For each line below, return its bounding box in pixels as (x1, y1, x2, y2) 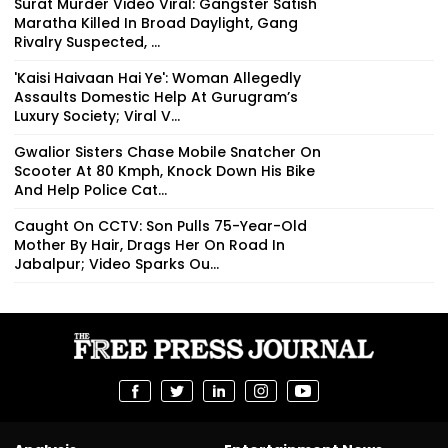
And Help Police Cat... (14, 179, 167, 200)
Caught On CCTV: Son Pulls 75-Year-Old (14, 215, 307, 236)
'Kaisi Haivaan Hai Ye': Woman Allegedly (14, 67, 301, 88)
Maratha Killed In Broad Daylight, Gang (14, 12, 298, 33)
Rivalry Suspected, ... (14, 31, 160, 52)
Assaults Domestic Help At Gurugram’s (14, 86, 298, 107)
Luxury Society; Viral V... (14, 105, 180, 126)
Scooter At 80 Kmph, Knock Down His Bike (14, 160, 315, 181)
